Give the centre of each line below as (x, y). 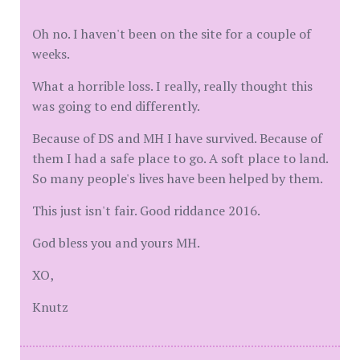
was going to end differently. (116, 106)
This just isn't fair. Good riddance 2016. (146, 211)
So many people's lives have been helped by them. (178, 178)
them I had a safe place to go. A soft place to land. (180, 158)
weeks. (51, 54)
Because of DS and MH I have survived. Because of (177, 138)
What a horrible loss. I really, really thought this (172, 86)
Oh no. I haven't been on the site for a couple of (172, 34)
